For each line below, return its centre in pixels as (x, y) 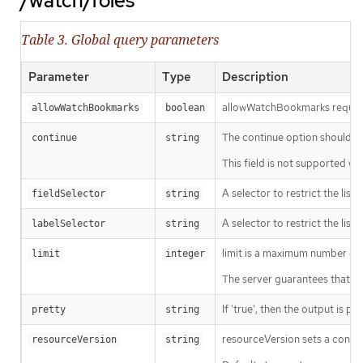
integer (185, 254)
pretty (49, 310)
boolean (185, 108)
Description (255, 77)
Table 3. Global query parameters (120, 40)
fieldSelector (68, 194)
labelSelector (68, 224)
